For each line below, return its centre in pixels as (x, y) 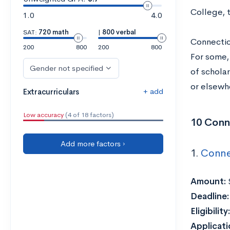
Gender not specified (66, 68)
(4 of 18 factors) (89, 115)
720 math (54, 32)
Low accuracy (43, 115)
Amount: (209, 182)
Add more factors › (93, 143)
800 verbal (119, 32)
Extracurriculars (51, 92)
